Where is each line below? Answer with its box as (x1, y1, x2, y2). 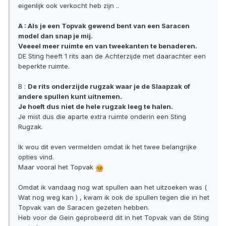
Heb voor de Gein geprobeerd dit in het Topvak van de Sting (18, 213, 209, 222)
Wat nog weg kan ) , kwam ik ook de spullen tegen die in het (18, 193, 209, 202)
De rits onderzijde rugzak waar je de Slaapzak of (28, 82, 190, 91)
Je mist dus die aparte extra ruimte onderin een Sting (18, 112, 186, 121)
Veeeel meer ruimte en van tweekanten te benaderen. (18, 42, 197, 50)
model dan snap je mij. (18, 32, 93, 40)
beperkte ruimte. (18, 62, 70, 71)
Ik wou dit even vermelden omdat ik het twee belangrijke (18, 143, 197, 151)
